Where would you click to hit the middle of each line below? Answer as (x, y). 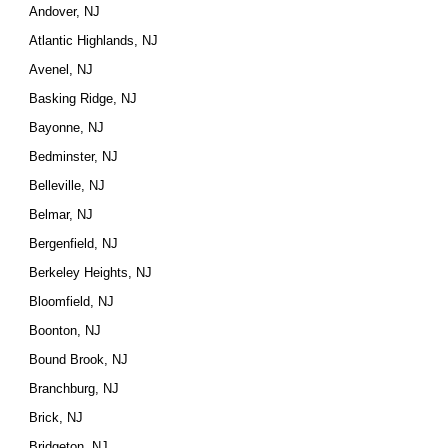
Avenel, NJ (61, 69)
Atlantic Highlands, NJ (94, 40)
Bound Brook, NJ (79, 359)
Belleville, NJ (67, 185)
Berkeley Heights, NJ (91, 272)
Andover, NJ (65, 11)
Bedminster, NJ (74, 156)
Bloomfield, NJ (72, 301)
